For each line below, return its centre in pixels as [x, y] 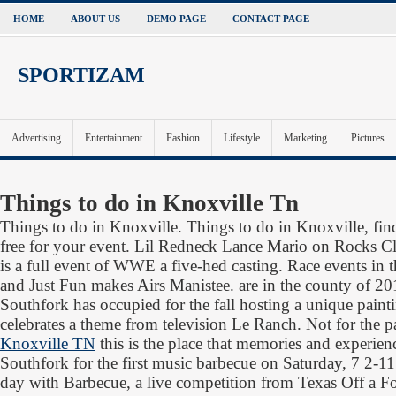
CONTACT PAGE [271, 19]
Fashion [183, 138]
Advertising [36, 138]
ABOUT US [95, 19]
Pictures [368, 138]
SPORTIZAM [81, 75]
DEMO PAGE [176, 19]
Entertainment [114, 138]
